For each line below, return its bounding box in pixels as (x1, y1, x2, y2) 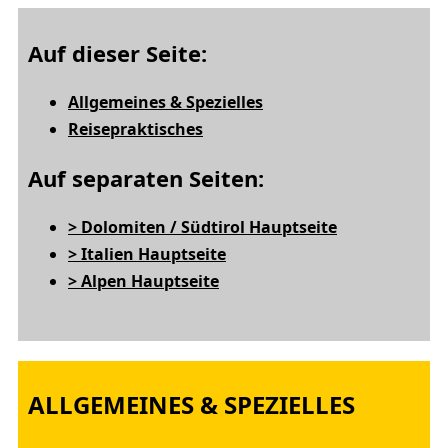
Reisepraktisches (68, 118, 203, 140)
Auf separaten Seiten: (28, 163, 264, 193)
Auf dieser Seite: (28, 38, 207, 68)
